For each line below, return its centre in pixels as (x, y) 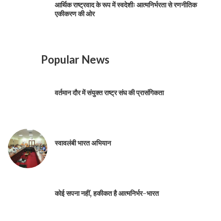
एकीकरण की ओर (75, 14)
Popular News (75, 60)
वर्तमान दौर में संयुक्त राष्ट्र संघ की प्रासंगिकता (109, 93)
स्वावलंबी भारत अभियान (83, 143)
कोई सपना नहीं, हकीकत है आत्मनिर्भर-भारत (107, 194)
